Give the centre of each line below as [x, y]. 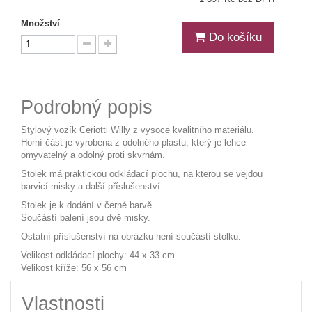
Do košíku [234, 38]
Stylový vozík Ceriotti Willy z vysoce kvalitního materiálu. [138, 130]
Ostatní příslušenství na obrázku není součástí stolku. [131, 237]
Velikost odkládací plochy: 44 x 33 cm [98, 256]
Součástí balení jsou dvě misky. [86, 218]
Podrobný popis [87, 108]
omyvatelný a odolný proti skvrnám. [93, 155]
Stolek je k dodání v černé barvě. [88, 205]
